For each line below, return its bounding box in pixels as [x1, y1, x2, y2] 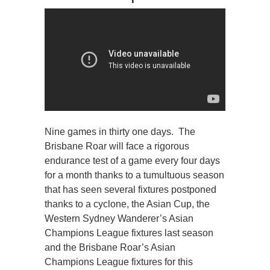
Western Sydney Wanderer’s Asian [45, 213, 193, 224]
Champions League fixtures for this [45, 256, 193, 267]
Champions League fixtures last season [45, 227, 213, 238]
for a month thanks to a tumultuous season [45, 169, 224, 180]
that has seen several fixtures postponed [45, 184, 216, 195]
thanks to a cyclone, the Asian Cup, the [45, 198, 210, 209]
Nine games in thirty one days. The [45, 126, 195, 137]
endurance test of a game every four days [45, 155, 220, 166]
